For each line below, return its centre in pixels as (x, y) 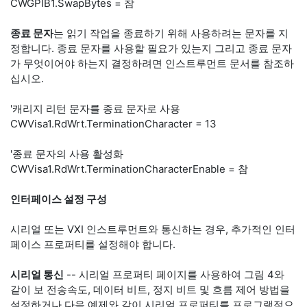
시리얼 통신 (37, 274)
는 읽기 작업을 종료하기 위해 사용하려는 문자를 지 (171, 33)
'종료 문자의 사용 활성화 (67, 154)
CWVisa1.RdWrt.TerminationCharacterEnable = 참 (129, 169)
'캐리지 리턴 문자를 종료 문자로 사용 (95, 109)
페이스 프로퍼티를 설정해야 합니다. (93, 244)
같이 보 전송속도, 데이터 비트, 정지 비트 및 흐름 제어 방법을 (150, 290)
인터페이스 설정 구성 (59, 199)
